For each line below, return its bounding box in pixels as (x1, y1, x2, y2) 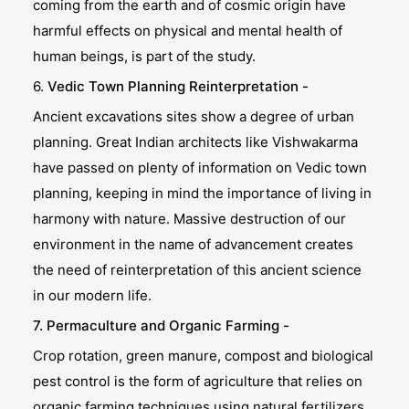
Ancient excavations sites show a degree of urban (33, 108, 355, 125)
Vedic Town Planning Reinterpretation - (47, 78, 309, 95)
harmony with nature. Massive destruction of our (33, 210, 347, 227)
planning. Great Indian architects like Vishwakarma (33, 133, 359, 151)
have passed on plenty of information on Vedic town (33, 159, 368, 176)
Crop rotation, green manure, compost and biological (33, 347, 374, 364)
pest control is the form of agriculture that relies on (33, 372, 363, 390)
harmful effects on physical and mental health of (33, 22, 343, 39)
